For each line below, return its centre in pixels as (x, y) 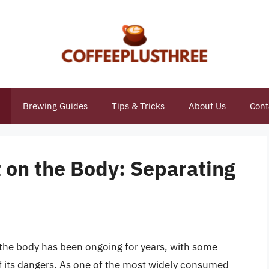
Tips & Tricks (138, 106)
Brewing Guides (55, 106)
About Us (207, 106)
